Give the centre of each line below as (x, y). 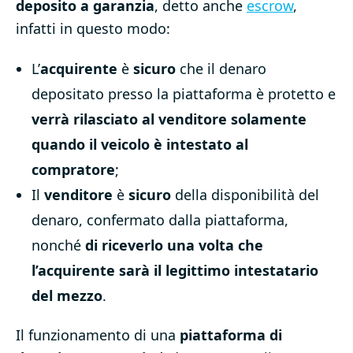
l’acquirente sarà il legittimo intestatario (175, 271)
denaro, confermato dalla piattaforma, (160, 220)
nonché (58, 245)
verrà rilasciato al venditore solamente (169, 119)
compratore (73, 170)
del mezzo (67, 296)
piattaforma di (231, 335)
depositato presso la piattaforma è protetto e (184, 94)
